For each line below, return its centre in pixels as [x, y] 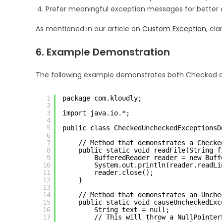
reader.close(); [124, 172]
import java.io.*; [96, 113]
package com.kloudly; [102, 98]
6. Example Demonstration [103, 52]
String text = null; [132, 209]
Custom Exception [174, 28]
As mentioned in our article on [89, 28]
